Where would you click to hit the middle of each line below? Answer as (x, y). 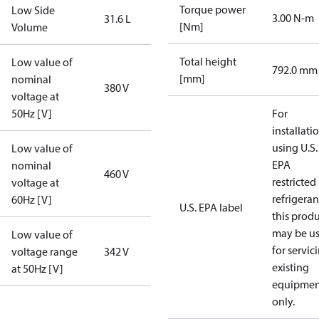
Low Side (33, 10)
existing (291, 267)
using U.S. (295, 147)
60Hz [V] (32, 199)
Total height (208, 61)
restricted (294, 182)
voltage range (45, 251)
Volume (30, 27)
